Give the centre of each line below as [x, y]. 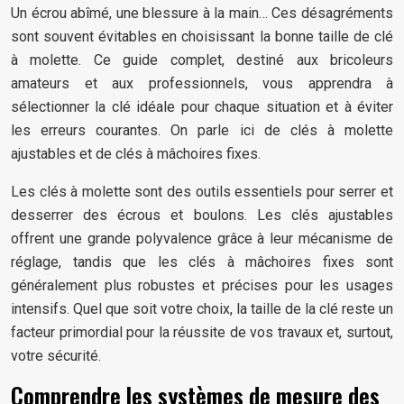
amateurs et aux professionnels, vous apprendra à [202, 83]
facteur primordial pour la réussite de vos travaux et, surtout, [202, 332]
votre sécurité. [56, 356]
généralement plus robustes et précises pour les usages [202, 285]
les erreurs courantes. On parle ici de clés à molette [202, 130]
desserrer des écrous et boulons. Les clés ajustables [202, 215]
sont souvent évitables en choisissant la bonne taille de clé [202, 37]
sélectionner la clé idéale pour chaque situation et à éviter [202, 107]
